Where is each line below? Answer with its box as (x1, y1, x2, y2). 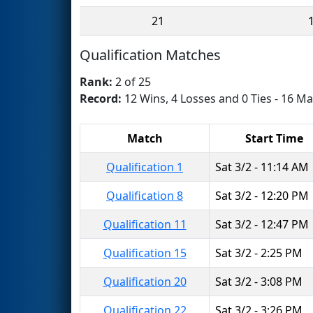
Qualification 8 (106, 187, 183, 203)
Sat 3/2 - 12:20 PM (215, 187, 309, 203)
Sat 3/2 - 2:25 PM (215, 245, 303, 261)
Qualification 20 (103, 273, 187, 289)
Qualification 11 (103, 216, 187, 232)
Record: (80, 90, 124, 106)
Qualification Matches (80, 45, 221, 64)
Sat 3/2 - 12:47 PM (215, 216, 309, 232)
